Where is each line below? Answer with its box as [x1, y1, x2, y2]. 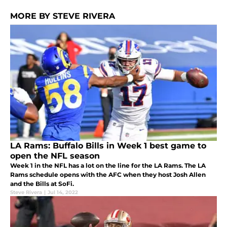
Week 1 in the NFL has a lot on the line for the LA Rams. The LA [10, 162, 206, 170]
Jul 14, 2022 [48, 189, 78, 196]
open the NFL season [10, 151, 100, 161]
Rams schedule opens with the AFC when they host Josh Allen [10, 171, 206, 179]
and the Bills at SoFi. [10, 180, 74, 188]
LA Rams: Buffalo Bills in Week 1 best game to [10, 141, 206, 151]
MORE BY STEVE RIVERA [10, 11, 115, 21]
